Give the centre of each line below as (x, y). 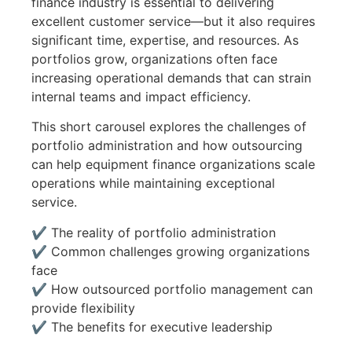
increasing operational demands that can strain (171, 78)
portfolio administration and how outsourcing (167, 146)
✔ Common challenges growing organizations (170, 251)
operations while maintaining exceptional (153, 183)
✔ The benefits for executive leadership (152, 326)
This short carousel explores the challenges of (169, 127)
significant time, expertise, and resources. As (165, 40)
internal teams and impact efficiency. (141, 97)
